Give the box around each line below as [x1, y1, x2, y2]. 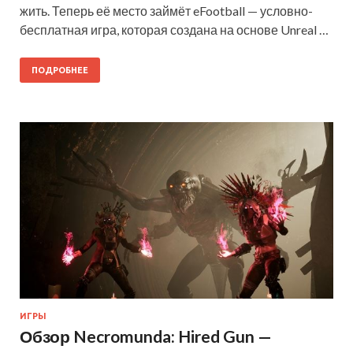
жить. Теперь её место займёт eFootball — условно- [20, 3, 313, 19]
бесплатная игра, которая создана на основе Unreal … [20, 22, 329, 38]
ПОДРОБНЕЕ [32, 65, 88, 76]
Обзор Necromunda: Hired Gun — [20, 325, 272, 346]
